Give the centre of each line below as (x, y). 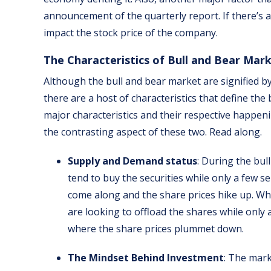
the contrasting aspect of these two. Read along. (153, 132)
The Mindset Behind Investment (146, 258)
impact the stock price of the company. (131, 33)
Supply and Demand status (132, 161)
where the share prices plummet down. (156, 229)
